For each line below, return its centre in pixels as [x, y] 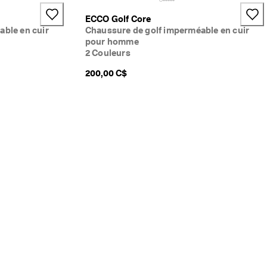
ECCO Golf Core [118, 19]
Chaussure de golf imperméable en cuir [167, 30]
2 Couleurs [108, 53]
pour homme [112, 41]
